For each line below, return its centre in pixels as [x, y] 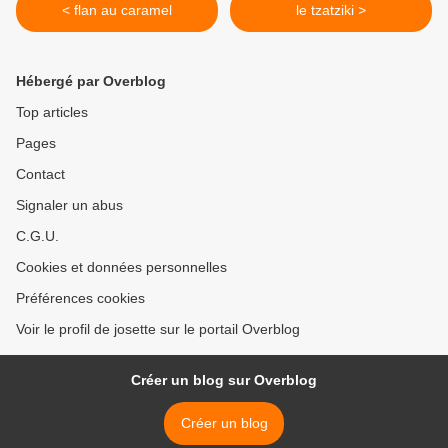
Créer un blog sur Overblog [224, 380]
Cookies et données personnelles [121, 267]
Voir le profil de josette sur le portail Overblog [158, 329]
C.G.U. [37, 236]
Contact [40, 174]
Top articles [52, 112]
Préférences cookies [80, 298]
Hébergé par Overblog [91, 81]
